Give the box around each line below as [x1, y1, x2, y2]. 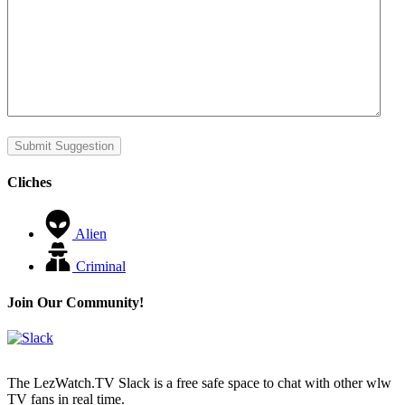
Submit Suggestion [14, 138, 114, 153]
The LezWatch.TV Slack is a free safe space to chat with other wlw [7, 374, 391, 391]
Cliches [7, 174, 52, 191]
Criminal [76, 259, 126, 275]
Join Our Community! [7, 294, 144, 310]
